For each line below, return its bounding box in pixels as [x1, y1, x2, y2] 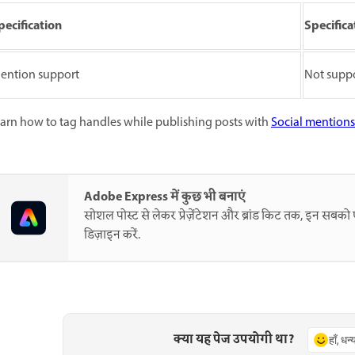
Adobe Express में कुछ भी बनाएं [84, 186, 246, 208]
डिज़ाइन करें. [84, 225, 140, 245]
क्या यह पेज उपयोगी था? [173, 330, 295, 351]
